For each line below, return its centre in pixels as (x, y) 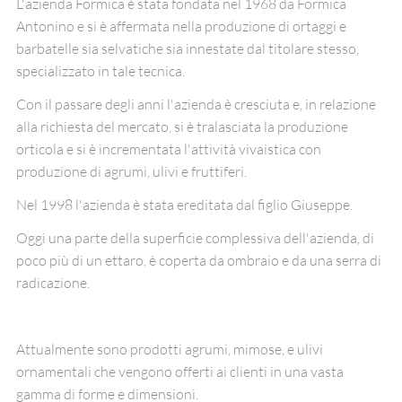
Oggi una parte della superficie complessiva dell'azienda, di (195, 238)
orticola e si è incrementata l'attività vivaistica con (169, 149)
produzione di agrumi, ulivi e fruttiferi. (131, 172)
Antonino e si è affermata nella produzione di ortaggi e (181, 26)
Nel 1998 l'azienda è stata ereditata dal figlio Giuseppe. (184, 205)
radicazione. (53, 283)
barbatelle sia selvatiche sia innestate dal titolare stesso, (188, 49)
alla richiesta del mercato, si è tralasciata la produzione (182, 127)
